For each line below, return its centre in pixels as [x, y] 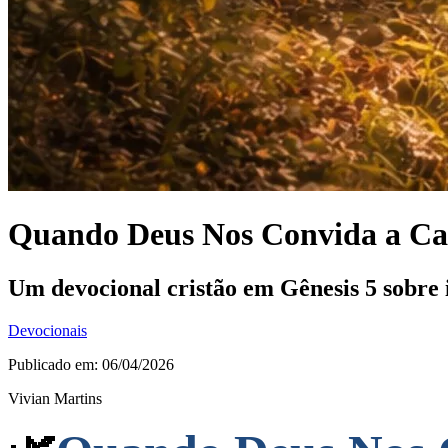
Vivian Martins [55, 398]
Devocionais [47, 330]
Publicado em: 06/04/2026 [91, 364]
